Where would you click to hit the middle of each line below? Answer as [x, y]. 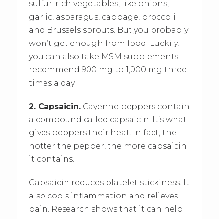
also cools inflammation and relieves [103, 196]
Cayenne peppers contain [135, 106]
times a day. [52, 83]
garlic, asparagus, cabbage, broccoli [102, 17]
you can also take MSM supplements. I [106, 56]
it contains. [51, 159]
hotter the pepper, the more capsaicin [108, 146]
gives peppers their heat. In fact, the [102, 132]
